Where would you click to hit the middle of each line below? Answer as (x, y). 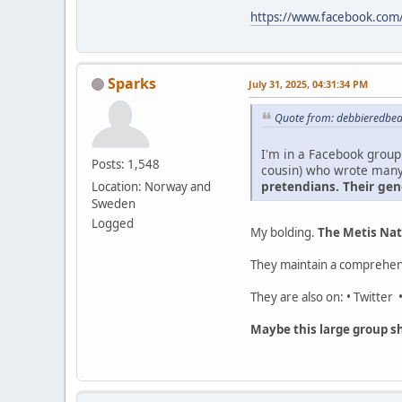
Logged (113, 223)
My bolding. (284, 233)
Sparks (132, 83)
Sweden (114, 203)
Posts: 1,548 (126, 164)
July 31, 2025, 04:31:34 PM (308, 83)
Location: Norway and (151, 186)
